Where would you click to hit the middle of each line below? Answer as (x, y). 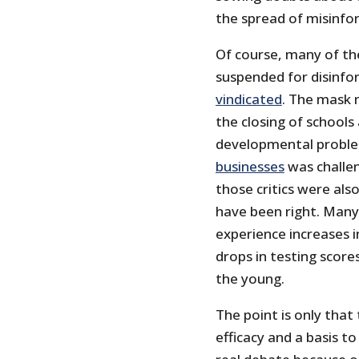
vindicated (248, 99)
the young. (250, 279)
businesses (250, 167)
